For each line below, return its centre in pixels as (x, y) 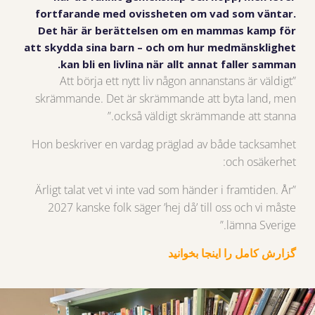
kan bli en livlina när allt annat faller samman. (179, 64)
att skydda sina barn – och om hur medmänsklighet (160, 47)
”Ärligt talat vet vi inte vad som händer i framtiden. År (164, 189)
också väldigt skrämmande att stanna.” (205, 116)
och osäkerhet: (261, 161)
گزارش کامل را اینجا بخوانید (232, 253)
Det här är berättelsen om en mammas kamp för (167, 30)
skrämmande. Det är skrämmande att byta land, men (166, 98)
